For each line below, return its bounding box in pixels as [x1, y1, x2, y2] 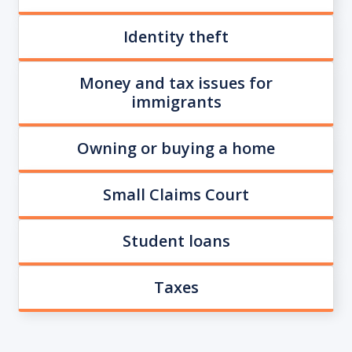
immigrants [130, 90, 222, 112]
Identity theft [123, 25, 229, 47]
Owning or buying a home [77, 137, 275, 159]
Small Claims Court [103, 183, 249, 205]
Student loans [122, 229, 230, 251]
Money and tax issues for [79, 71, 273, 93]
